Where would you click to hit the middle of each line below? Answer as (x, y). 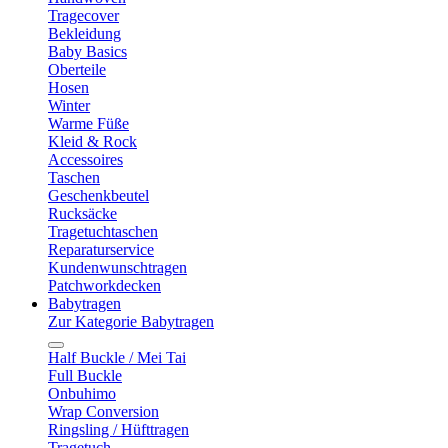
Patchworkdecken (104, 285)
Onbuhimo (82, 393)
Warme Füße (88, 123)
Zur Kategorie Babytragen (131, 321)
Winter (69, 105)
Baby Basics (87, 51)
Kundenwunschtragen (117, 267)
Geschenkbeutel (98, 195)
